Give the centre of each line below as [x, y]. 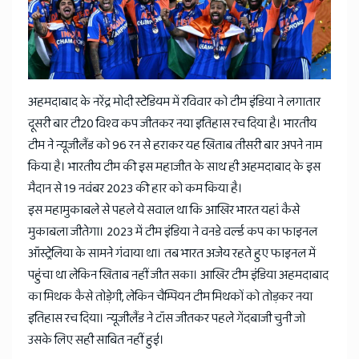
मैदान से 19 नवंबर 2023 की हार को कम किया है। [135, 189]
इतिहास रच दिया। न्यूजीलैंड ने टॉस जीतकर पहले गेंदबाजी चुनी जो [167, 319]
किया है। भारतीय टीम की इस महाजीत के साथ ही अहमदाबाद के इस [174, 167]
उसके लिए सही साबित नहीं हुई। [96, 341]
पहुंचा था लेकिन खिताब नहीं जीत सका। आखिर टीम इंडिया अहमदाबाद [178, 276]
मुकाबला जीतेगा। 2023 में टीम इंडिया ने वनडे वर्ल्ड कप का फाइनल [173, 232]
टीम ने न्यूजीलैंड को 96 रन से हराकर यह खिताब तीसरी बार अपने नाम [175, 146]
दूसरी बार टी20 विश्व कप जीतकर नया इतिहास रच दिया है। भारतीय [172, 124]
